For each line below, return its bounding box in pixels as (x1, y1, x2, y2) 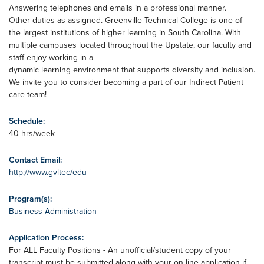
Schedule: (9, 115, 45, 127)
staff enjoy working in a (9, 51, 93, 63)
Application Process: (9, 232, 84, 243)
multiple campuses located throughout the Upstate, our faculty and (9, 39, 252, 51)
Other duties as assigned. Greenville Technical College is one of (9, 14, 242, 26)
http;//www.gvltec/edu (9, 166, 87, 178)
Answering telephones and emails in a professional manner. (9, 2, 226, 14)
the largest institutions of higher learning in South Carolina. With (9, 27, 241, 38)
